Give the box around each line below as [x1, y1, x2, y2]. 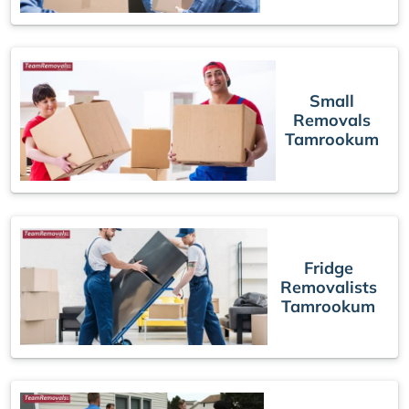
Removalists [279, 276, 377, 298]
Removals [293, 110, 372, 131]
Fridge [303, 257, 353, 278]
